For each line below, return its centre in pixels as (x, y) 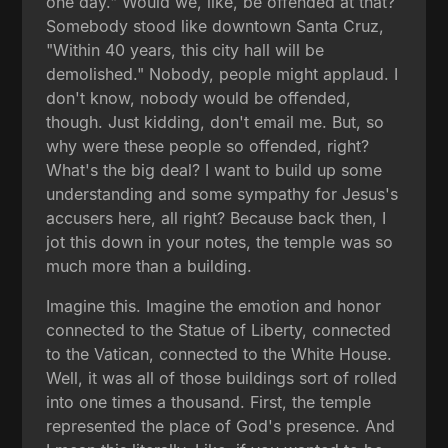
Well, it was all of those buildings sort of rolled (222, 377)
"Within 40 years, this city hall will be (185, 49)
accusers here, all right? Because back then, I (216, 217)
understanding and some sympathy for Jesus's (222, 193)
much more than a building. (149, 265)
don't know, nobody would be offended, (199, 97)
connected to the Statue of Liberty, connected (219, 329)
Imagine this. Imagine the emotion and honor (214, 305)
